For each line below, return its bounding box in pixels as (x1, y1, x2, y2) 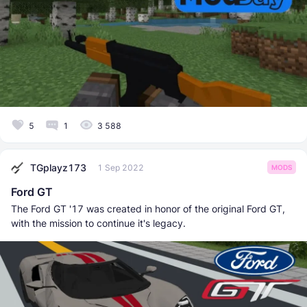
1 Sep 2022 (97, 162, 144, 173)
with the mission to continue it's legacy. (11, 217, 186, 230)
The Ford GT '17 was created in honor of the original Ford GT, (11, 203, 285, 215)
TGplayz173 (30, 161, 86, 173)
